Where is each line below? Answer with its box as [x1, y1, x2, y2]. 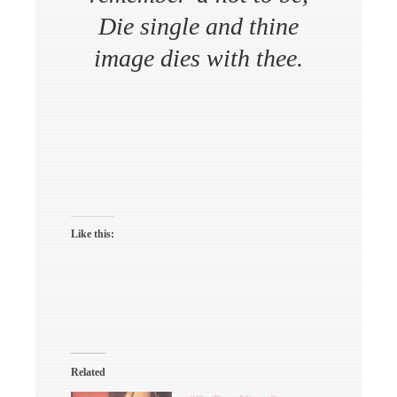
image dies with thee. [94, 43, 303, 72]
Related [71, 365, 105, 378]
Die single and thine [98, 12, 299, 40]
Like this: [71, 227, 114, 240]
